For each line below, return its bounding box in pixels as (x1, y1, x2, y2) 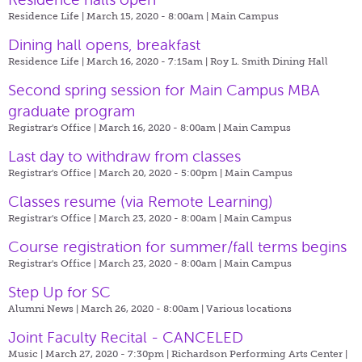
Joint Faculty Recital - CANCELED (8, 328, 243, 346)
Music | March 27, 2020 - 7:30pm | (8, 347, 171, 360)
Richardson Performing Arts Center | (171, 347, 347, 360)
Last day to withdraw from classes (8, 147, 241, 165)
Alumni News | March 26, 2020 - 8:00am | (8, 302, 206, 314)
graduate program (8, 102, 135, 120)
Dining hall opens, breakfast (8, 36, 200, 53)
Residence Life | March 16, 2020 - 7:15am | (8, 55, 210, 67)
